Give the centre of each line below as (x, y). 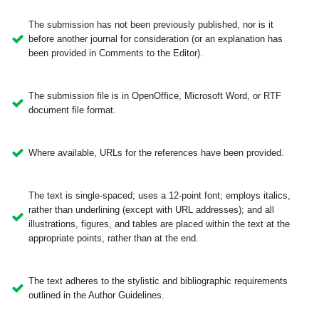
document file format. (72, 110)
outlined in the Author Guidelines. (96, 296)
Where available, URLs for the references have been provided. (156, 153)
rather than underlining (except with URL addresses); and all (151, 210)
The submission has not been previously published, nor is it (151, 25)
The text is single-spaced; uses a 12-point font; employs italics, (159, 196)
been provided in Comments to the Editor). (115, 53)
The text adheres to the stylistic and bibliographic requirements (158, 281)
